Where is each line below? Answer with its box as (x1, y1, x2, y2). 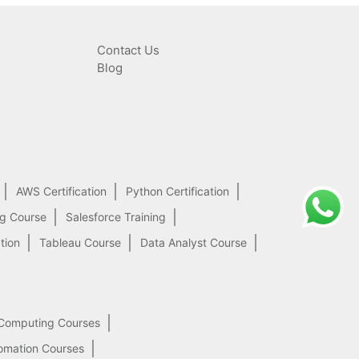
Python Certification (126, 184, 229, 199)
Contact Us (97, 42, 159, 58)
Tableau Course (39, 236, 121, 250)
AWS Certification (16, 184, 107, 199)
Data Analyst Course (140, 236, 247, 250)
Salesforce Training (66, 210, 166, 224)
